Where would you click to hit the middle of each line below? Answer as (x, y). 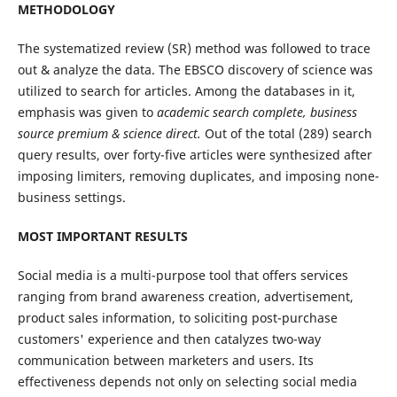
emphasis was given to (87, 113)
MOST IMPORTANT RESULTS (102, 237)
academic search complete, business (257, 113)
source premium (64, 134)
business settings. (71, 198)
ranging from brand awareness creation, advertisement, (185, 297)
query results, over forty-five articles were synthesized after (195, 155)
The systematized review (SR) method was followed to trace (194, 49)
